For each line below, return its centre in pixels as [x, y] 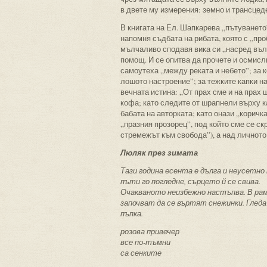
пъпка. [132, 213]
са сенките [141, 253]
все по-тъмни [145, 242]
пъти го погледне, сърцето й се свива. [190, 181]
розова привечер [150, 231]
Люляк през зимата [159, 153]
